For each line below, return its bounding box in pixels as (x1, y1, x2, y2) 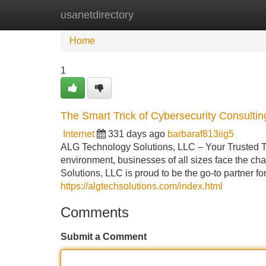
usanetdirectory (61, 9, 134, 21)
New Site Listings (122, 9, 195, 20)
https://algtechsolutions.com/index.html (61, 181, 223, 191)
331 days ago (108, 129, 165, 139)
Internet (63, 129, 94, 139)
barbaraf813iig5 (167, 129, 234, 139)
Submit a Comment (61, 232, 147, 242)
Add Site (213, 9, 249, 20)
